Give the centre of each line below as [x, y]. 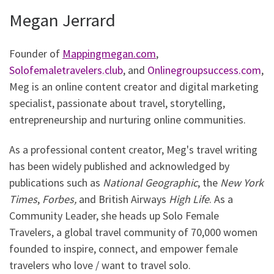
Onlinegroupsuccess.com [204, 70]
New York [242, 183]
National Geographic [150, 183]
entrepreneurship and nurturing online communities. [128, 119]
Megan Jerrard [62, 20]
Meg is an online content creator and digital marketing [134, 86]
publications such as [56, 183]
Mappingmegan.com [109, 53]
